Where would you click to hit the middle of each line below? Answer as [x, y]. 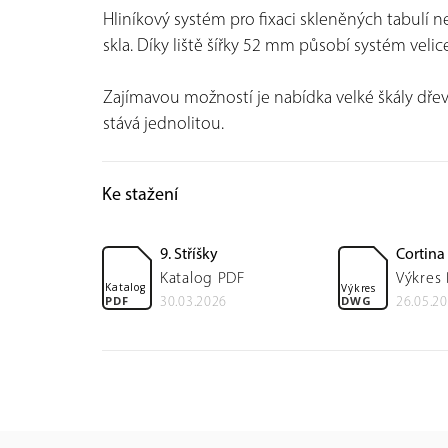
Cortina [420, 253]
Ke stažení [140, 193]
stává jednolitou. [163, 122]
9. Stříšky [189, 253]
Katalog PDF [202, 277]
